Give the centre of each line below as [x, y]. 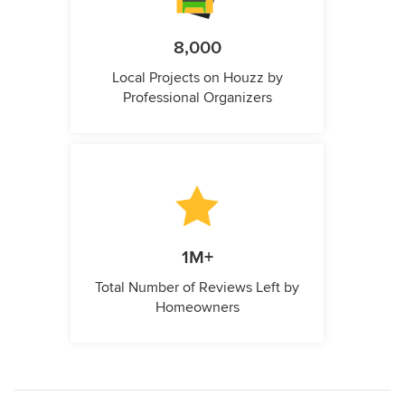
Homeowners [197, 308]
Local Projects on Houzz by [197, 78]
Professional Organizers [197, 98]
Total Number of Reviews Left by [197, 288]
